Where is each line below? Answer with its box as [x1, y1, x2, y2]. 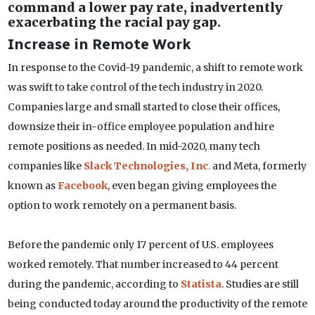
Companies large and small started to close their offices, [7, 101, 280, 114]
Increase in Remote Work [7, 35, 191, 53]
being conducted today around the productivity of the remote [7, 297, 307, 311]
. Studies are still [221, 278, 299, 291]
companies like [7, 160, 84, 173]
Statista [180, 278, 221, 291]
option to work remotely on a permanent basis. [7, 199, 238, 212]
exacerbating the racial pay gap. [7, 15, 221, 31]
